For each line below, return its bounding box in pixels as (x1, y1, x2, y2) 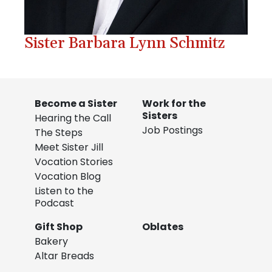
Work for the (142, 97, 206, 111)
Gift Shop (35, 220, 83, 234)
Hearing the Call (35, 111, 112, 126)
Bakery (35, 234, 69, 249)
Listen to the (35, 184, 94, 199)
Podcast (35, 196, 75, 211)
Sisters (142, 109, 177, 123)
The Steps (35, 126, 83, 140)
